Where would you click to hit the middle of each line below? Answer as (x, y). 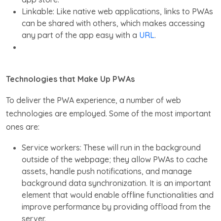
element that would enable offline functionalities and (118, 195)
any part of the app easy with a (79, 35)
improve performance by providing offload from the (116, 206)
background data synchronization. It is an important (116, 183)
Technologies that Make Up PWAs (70, 79)
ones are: (23, 127)
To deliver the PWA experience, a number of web (93, 100)
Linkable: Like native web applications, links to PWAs (117, 11)
